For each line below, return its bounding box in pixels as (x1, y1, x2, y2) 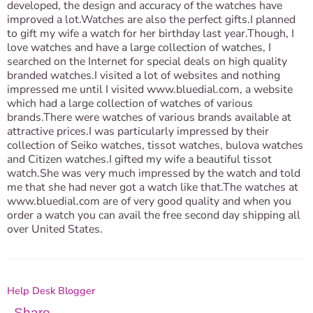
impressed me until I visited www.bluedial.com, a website (7, 82, 293, 97)
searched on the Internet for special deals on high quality (7, 54, 287, 69)
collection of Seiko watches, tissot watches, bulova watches (7, 138, 303, 153)
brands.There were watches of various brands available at (7, 110, 291, 125)
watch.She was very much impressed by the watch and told (7, 166, 300, 181)
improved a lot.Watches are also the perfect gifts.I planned (7, 12, 296, 27)
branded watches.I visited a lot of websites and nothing (7, 68, 280, 83)
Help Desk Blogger (7, 284, 95, 298)
